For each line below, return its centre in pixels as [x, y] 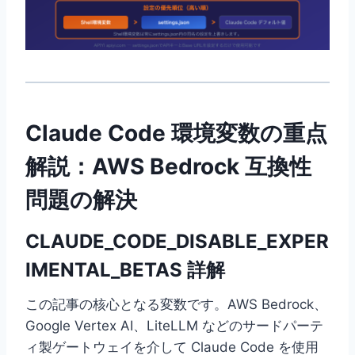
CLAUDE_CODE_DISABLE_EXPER [177, 242]
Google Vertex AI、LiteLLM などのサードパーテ [174, 326]
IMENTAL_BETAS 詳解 [125, 270]
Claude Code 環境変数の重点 [176, 134]
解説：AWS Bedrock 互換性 [168, 167]
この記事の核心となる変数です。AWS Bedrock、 [176, 305]
